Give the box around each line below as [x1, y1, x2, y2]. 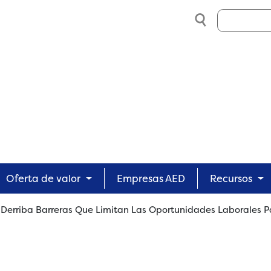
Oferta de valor [6, 172, 81, 185]
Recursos [210, 172, 252, 185]
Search [217, 9, 247, 21]
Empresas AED [117, 172, 185, 185]
